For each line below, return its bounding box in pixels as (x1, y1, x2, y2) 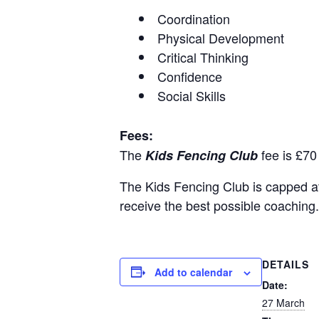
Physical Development (157, 28, 284, 47)
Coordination (157, 9, 230, 28)
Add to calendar (155, 264, 232, 279)
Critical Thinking (157, 47, 249, 66)
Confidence (157, 66, 222, 85)
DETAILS (262, 256, 309, 271)
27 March (262, 295, 305, 310)
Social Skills (157, 85, 226, 105)
